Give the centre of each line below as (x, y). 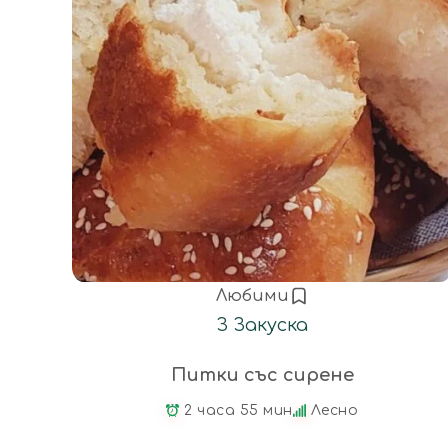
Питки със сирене (262, 374)
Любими (252, 295)
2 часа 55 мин (238, 410)
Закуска (270, 324)
